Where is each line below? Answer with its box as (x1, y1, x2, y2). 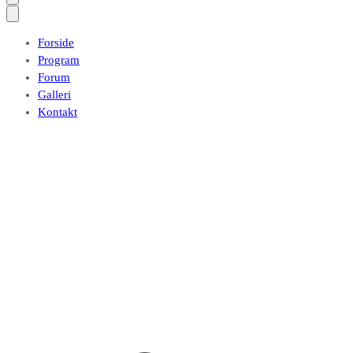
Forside (38, 36, 74, 49)
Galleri (38, 88, 71, 101)
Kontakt (38, 106, 77, 118)
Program (38, 54, 80, 66)
